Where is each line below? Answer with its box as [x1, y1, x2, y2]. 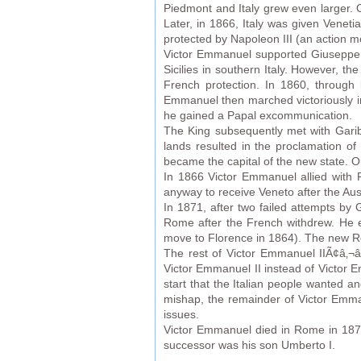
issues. [164, 309, 199, 322]
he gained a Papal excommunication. [164, 110, 352, 122]
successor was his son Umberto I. [164, 339, 335, 352]
